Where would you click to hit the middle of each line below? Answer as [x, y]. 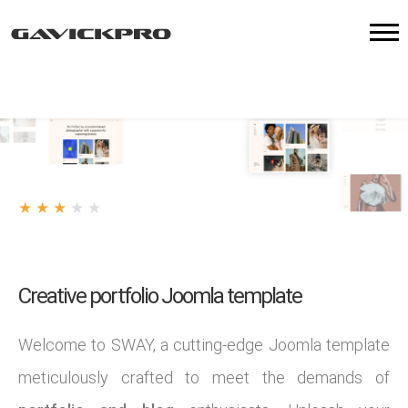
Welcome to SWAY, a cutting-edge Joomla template [204, 345]
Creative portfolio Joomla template [160, 296]
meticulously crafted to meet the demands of [204, 377]
